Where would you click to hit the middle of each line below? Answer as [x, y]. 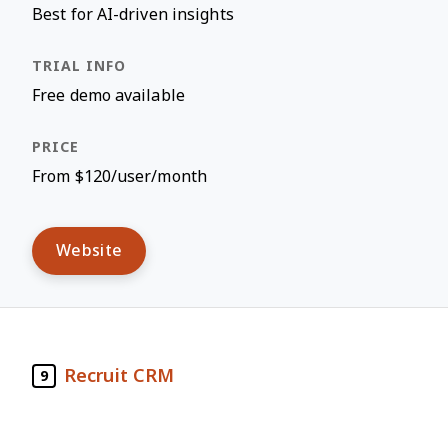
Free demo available [108, 95]
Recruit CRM [119, 375]
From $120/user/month [119, 176]
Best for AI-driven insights [133, 14]
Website [89, 250]
